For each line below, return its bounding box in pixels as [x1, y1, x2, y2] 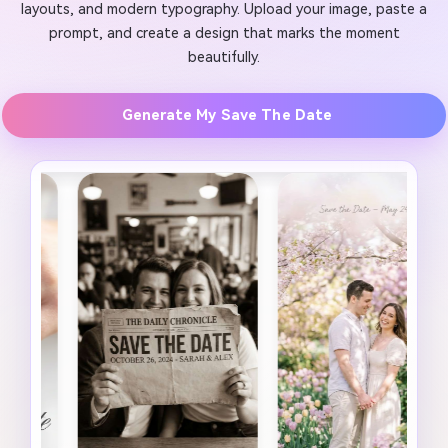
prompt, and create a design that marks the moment [48, 25, 400, 43]
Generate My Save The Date [121, 106, 333, 124]
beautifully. [188, 49, 260, 67]
